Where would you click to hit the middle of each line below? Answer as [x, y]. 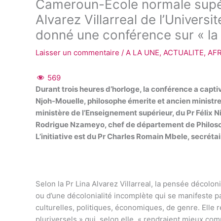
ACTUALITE [184, 53]
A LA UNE [143, 53]
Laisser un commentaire [77, 53]
